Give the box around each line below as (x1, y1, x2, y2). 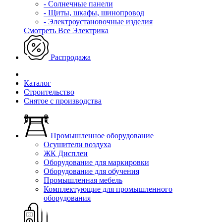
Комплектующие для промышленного (44, 185, 172, 193)
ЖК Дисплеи (44, 149, 88, 158)
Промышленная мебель (44, 176, 122, 184)
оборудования (44, 194, 91, 202)
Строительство (24, 88, 74, 96)
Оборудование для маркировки (44, 158, 149, 166)
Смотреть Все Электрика (24, 26, 109, 35)
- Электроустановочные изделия (44, 17, 153, 26)
